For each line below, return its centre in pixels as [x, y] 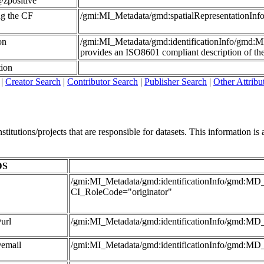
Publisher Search [176, 82]
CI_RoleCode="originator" [121, 192]
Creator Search [33, 82]
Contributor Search [103, 82]
